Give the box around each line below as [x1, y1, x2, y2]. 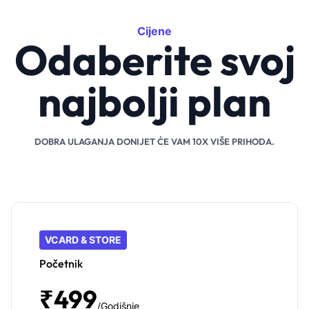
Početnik [39, 257, 83, 271]
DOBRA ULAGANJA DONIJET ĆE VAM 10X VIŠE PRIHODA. [34, 136, 275, 148]
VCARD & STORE [45, 234, 121, 246]
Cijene [137, 24, 172, 39]
